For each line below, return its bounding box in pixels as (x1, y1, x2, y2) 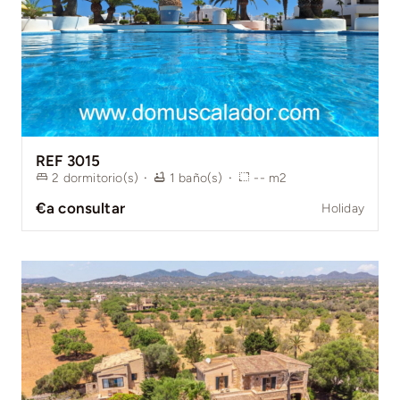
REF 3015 (35, 151, 101, 170)
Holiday (321, 200, 365, 216)
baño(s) (179, 170, 223, 186)
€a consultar (35, 199, 126, 218)
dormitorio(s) (62, 170, 139, 186)
